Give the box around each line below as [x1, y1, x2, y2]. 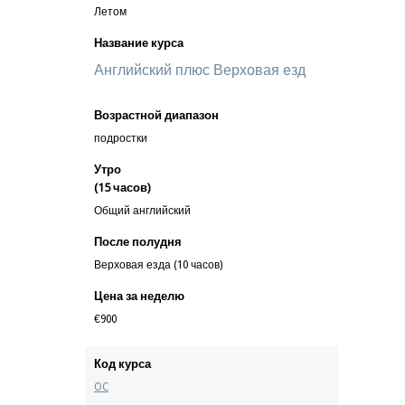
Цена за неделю [94, 289, 184, 303]
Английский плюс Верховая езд [94, 61, 306, 79]
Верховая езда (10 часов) [94, 259, 222, 271]
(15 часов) [94, 181, 151, 194]
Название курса [94, 36, 184, 50]
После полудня [94, 235, 182, 249]
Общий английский [94, 204, 191, 217]
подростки [94, 132, 147, 145]
